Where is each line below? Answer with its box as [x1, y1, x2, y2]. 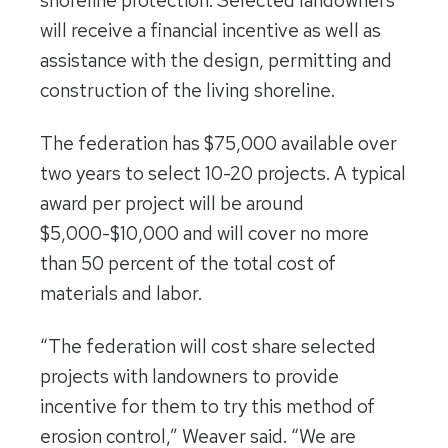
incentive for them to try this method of [40, 393, 375, 419]
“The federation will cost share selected [40, 333, 376, 359]
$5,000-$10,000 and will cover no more [40, 220, 369, 246]
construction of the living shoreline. [40, 78, 335, 104]
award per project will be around [40, 190, 304, 216]
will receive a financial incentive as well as [40, 18, 381, 44]
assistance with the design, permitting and [40, 48, 392, 74]
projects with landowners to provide [40, 363, 339, 389]
